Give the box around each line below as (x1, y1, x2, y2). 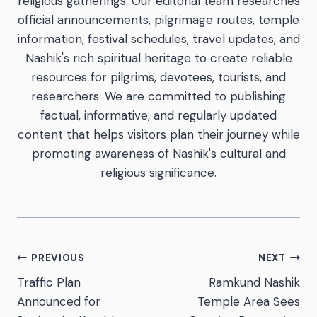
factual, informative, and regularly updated (40, 107, 277, 123)
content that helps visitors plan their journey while (17, 126, 300, 142)
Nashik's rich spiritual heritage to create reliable (25, 50, 292, 66)
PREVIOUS (31, 252, 84, 265)
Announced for (17, 293, 100, 309)
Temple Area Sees (197, 293, 300, 309)
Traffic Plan (17, 274, 81, 290)
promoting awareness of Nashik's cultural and (31, 145, 286, 161)
